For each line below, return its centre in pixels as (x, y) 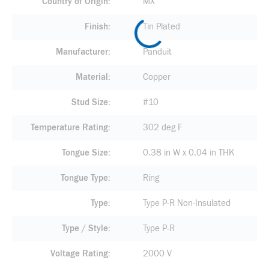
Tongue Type (84, 178)
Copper (156, 77)
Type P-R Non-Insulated (186, 203)
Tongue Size (85, 153)
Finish (96, 27)
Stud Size (89, 102)
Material (92, 77)
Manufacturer (82, 52)
